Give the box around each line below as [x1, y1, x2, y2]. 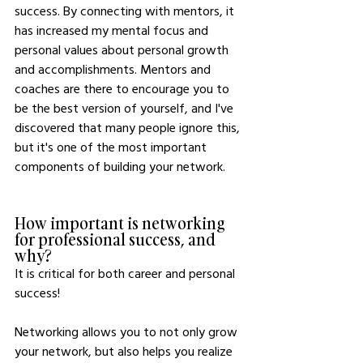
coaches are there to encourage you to [15, 80, 233, 96]
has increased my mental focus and [15, 22, 211, 38]
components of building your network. [15, 158, 228, 174]
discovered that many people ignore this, [15, 119, 243, 135]
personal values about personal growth [15, 41, 232, 58]
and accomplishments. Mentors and [15, 61, 214, 77]
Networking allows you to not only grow [15, 323, 241, 340]
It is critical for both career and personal [15, 265, 238, 281]
